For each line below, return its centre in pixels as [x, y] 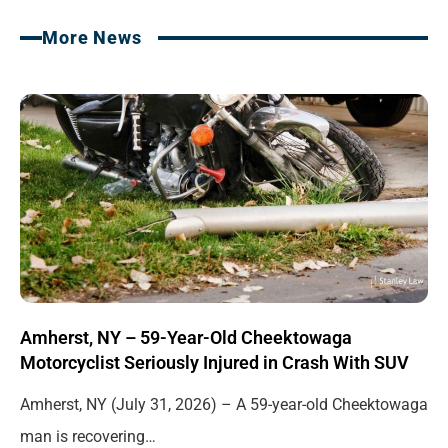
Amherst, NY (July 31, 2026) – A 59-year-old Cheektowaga [224, 405]
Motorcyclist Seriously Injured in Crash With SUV [214, 362]
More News [91, 38]
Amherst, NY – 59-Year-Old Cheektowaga [186, 337]
